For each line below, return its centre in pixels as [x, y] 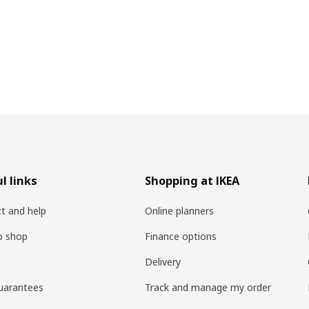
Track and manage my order [208, 288]
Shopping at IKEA [192, 181]
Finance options [181, 237]
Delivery [163, 262]
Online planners [180, 211]
